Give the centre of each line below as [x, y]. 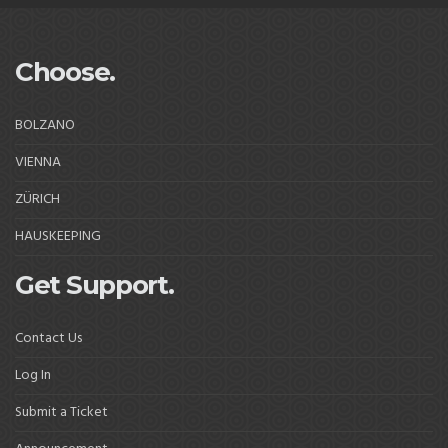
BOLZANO [45, 125]
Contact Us [48, 338]
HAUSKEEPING [58, 236]
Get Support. [94, 285]
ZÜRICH [37, 199]
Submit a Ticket [61, 412]
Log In [33, 375]
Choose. [65, 72]
